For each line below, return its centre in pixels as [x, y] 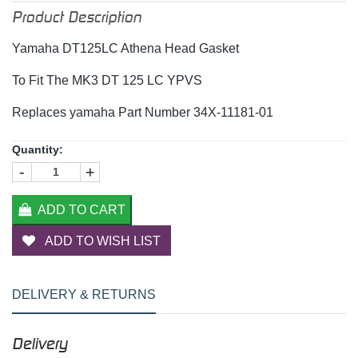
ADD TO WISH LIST [101, 241]
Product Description [77, 16]
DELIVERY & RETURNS [84, 294]
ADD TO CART [82, 209]
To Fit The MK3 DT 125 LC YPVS [107, 80]
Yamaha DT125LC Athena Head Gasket [125, 48]
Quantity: [38, 149]
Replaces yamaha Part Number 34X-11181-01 [143, 112]
